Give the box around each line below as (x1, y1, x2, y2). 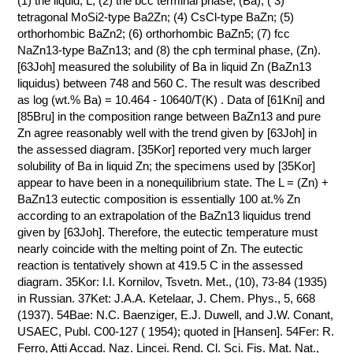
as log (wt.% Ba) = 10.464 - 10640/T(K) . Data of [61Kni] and (17, 93, 325, 106)
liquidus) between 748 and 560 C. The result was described (17, 76, 321, 90)
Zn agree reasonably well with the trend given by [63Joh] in (17, 126, 318, 139)
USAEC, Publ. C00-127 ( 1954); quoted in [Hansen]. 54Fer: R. (17, 325, 335, 338)
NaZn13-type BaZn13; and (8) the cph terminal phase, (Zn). (17, 43, 321, 57)
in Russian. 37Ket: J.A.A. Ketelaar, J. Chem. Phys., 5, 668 (17, 292, 316, 305)
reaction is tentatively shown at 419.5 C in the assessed (17, 258, 303, 272)
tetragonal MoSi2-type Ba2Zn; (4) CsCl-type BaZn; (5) (17, 10, 295, 24)
